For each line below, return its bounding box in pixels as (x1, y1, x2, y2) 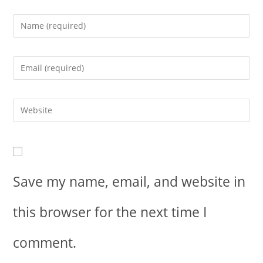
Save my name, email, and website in (13, 171, 246, 191)
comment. (13, 232, 77, 252)
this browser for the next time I (13, 202, 207, 221)
